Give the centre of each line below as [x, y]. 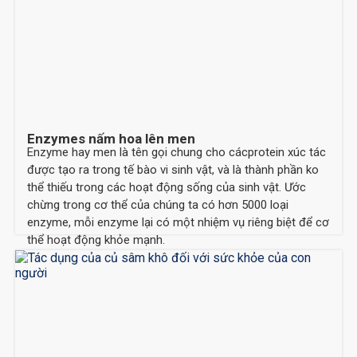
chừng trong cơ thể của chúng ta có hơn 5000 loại [158, 205]
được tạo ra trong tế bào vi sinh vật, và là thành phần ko [173, 170]
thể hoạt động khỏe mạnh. [96, 240]
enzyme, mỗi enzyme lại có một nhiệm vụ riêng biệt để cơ [178, 223]
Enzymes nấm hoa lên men [112, 139]
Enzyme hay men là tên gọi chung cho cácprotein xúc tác [177, 153]
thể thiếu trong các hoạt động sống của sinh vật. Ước [167, 188]
